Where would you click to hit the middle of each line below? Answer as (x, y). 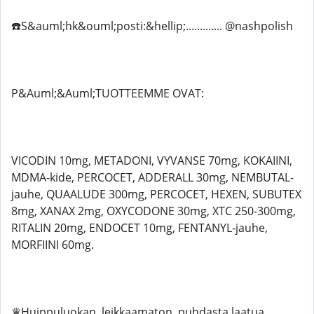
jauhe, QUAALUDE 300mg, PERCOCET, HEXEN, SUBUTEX (156, 194)
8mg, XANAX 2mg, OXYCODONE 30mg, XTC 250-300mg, (153, 211)
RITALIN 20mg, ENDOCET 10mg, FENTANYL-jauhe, (139, 228)
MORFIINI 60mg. (53, 245)
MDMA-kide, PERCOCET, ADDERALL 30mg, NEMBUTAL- (152, 177)
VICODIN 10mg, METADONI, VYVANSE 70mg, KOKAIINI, (152, 161)
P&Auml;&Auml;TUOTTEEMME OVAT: (108, 93)
